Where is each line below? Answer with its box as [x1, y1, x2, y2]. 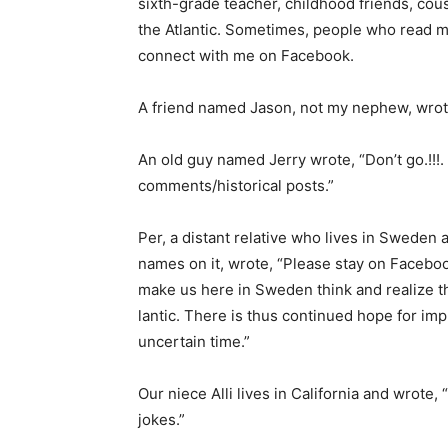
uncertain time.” [130, 332, 243, 352]
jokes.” [130, 410, 178, 430]
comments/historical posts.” [130, 176, 327, 196]
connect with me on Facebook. [130, 46, 347, 66]
